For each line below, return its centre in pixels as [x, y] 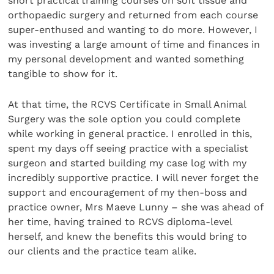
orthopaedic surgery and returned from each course [133, 15]
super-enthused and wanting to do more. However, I [133, 29]
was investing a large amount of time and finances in [134, 44]
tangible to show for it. [63, 73]
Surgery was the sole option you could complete [124, 119]
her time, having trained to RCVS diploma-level [120, 222]
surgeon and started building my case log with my [128, 163]
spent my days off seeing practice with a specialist [128, 149]
